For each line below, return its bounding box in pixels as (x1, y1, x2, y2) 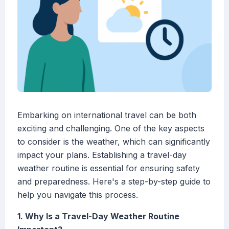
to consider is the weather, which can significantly (17, 136, 210, 147)
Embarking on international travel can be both (17, 110, 196, 121)
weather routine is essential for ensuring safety (17, 163, 200, 174)
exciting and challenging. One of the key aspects (17, 123, 204, 134)
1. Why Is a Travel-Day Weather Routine (17, 211, 179, 222)
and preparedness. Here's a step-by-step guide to (17, 176, 211, 187)
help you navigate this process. (17, 190, 138, 200)
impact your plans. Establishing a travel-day (17, 150, 187, 161)
